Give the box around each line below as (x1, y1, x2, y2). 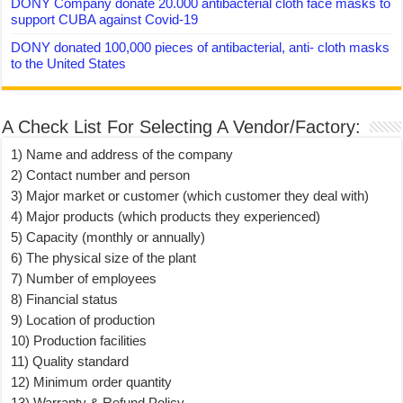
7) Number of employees (11, 271, 157, 286)
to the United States (11, 56, 127, 71)
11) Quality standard (11, 354, 130, 369)
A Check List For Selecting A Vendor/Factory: (2, 117, 362, 137)
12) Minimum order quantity (11, 374, 173, 390)
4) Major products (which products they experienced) (11, 209, 321, 224)
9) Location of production (11, 312, 156, 327)
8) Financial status (11, 291, 119, 307)
